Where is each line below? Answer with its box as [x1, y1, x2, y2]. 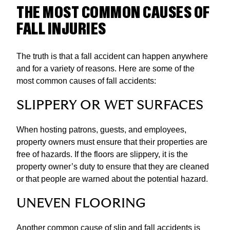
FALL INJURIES [16, 19, 106, 41]
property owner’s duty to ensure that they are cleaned [16, 162, 209, 171]
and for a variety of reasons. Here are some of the [16, 64, 195, 73]
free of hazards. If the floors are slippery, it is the [16, 150, 188, 159]
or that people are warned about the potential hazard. [16, 175, 208, 184]
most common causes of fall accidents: [16, 76, 156, 86]
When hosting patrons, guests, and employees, [16, 125, 186, 135]
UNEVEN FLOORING [16, 197, 146, 210]
